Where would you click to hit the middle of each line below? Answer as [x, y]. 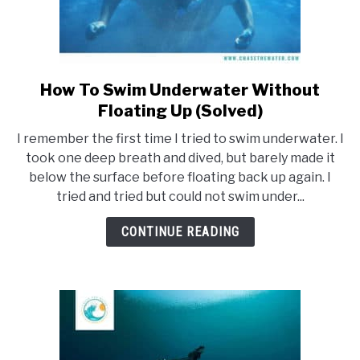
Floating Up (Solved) [180, 111]
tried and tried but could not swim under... [180, 196]
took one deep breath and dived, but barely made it [180, 158]
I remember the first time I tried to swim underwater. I [180, 139]
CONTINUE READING [180, 232]
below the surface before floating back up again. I [180, 177]
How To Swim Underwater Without [180, 90]
